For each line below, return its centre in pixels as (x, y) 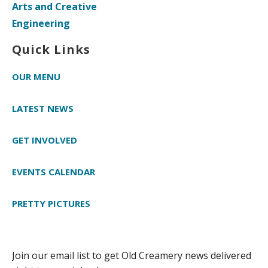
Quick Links (51, 50)
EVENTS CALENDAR (54, 172)
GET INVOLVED (45, 140)
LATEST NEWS (43, 109)
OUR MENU (36, 77)
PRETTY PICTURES (51, 204)
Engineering (41, 24)
